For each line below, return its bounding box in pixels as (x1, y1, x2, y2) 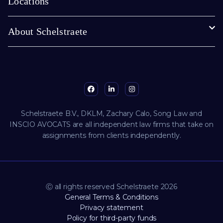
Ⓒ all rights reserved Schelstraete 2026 (46, 182, 177, 192)
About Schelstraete (8, 26, 88, 37)
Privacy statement (80, 203, 143, 213)
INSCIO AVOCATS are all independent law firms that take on (9, 120, 214, 129)
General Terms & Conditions (65, 193, 158, 202)
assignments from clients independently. (42, 131, 181, 140)
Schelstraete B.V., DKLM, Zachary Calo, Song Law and (21, 109, 202, 118)
